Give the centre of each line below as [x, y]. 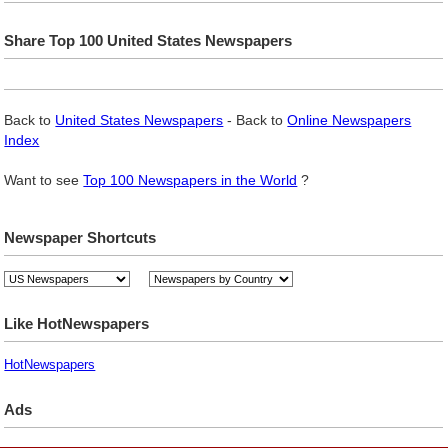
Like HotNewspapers [77, 323]
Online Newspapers [349, 119]
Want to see [44, 179]
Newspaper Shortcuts [80, 237]
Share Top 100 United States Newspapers [148, 40]
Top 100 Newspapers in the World [190, 179]
